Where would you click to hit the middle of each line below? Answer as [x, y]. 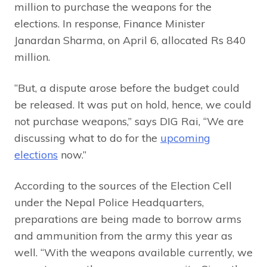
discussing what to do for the [87, 138]
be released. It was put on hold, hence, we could [133, 104]
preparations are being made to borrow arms [128, 219]
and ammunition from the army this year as [123, 235]
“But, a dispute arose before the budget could [127, 88]
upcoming [185, 138]
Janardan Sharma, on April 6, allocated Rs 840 [130, 40]
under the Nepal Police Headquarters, [109, 202]
